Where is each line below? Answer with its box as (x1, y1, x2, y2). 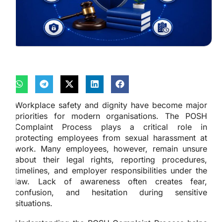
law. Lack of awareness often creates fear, (15, 176, 207, 186)
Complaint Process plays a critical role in (15, 121, 207, 132)
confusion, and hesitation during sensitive (15, 187, 207, 197)
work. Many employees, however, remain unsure (15, 143, 207, 154)
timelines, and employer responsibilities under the (15, 165, 207, 175)
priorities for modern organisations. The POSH (15, 111, 207, 121)
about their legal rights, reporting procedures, (15, 154, 207, 165)
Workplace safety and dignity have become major (15, 100, 207, 110)
